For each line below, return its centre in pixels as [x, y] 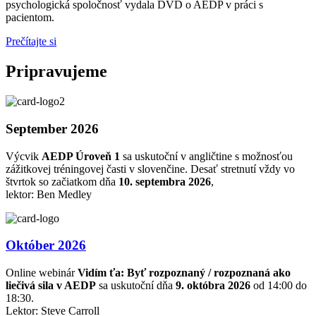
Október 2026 [46, 245]
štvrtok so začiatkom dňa [62, 181]
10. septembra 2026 [165, 181]
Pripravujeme [56, 72]
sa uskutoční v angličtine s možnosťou [206, 156]
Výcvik [24, 156]
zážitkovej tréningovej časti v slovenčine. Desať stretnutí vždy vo [150, 169]
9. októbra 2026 [213, 285]
